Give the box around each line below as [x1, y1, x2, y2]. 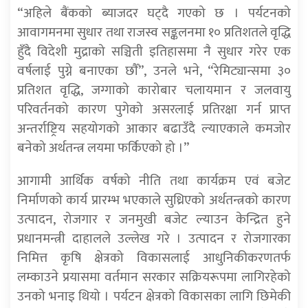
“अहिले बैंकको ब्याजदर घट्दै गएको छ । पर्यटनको [17, 2, 291, 25]
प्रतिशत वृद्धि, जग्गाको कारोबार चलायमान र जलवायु [17, 79, 291, 102]
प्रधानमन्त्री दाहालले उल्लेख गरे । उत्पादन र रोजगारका [17, 228, 291, 250]
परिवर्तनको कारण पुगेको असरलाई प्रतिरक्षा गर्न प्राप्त [17, 98, 291, 121]
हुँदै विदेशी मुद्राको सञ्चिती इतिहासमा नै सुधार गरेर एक [17, 41, 291, 63]
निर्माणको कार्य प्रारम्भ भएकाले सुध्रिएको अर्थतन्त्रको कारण [17, 189, 291, 212]
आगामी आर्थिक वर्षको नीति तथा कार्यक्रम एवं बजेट [17, 170, 291, 192]
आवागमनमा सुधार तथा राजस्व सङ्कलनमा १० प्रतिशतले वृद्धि [17, 21, 291, 44]
